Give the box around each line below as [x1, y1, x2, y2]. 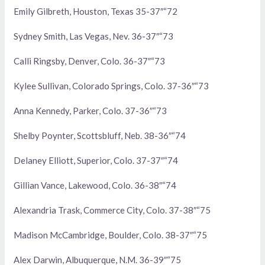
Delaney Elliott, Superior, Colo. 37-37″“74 [14, 155, 179, 166]
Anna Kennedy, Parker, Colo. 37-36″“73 [14, 105, 167, 117]
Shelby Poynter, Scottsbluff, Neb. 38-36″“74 [14, 130, 186, 141]
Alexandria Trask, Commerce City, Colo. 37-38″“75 [14, 205, 211, 216]
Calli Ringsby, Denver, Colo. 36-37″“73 [14, 56, 166, 67]
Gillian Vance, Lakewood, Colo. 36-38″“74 [14, 180, 177, 191]
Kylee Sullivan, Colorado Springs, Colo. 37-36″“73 [14, 80, 209, 92]
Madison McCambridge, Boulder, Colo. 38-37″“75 [14, 230, 208, 241]
